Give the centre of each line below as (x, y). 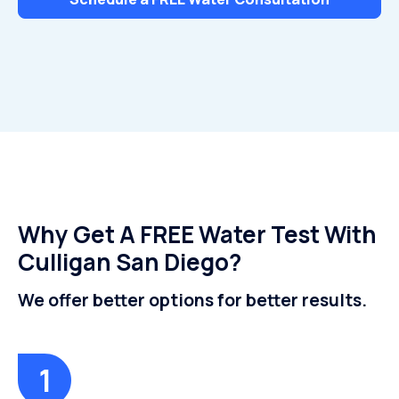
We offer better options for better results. (192, 300)
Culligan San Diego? (130, 262)
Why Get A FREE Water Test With (197, 234)
